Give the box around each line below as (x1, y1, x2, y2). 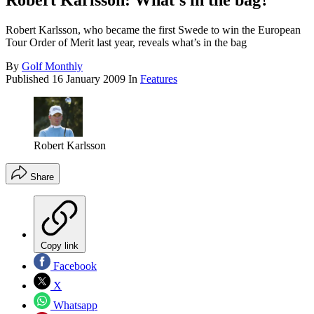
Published (6, 73, 52, 86)
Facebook (50, 259, 97, 272)
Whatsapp (50, 299, 97, 311)
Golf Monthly (22, 60, 83, 73)
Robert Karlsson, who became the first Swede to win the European (6, 24, 301, 36)
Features (140, 73, 177, 86)
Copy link (41, 240, 78, 251)
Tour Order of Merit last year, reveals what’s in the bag (6, 36, 247, 49)
